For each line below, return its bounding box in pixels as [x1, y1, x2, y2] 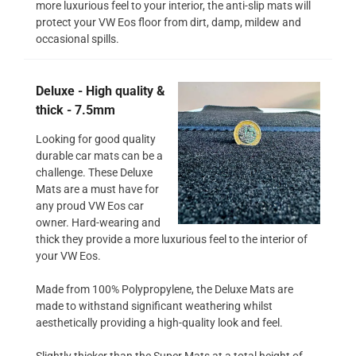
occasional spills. [36, 32, 119, 45]
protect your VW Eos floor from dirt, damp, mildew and [36, 15, 301, 29]
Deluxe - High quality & [36, 83, 165, 99]
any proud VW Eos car [36, 199, 144, 212]
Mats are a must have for [36, 182, 159, 195]
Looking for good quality [36, 132, 156, 145]
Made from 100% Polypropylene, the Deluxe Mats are [36, 282, 293, 296]
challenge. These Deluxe [36, 165, 153, 179]
